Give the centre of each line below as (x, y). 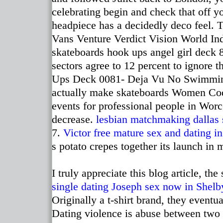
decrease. (74, 119)
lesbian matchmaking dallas (158, 119)
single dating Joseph (97, 187)
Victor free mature (104, 133)
